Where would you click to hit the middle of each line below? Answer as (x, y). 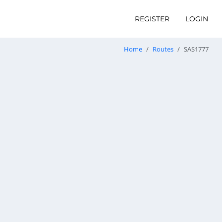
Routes (163, 49)
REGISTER (152, 19)
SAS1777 (196, 49)
